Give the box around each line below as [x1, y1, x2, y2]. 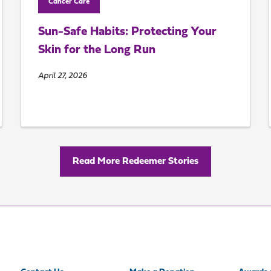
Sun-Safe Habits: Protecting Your [38, 26, 217, 39]
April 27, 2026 [38, 72, 87, 80]
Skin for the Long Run [38, 44, 155, 57]
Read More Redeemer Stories [73, 157, 198, 167]
